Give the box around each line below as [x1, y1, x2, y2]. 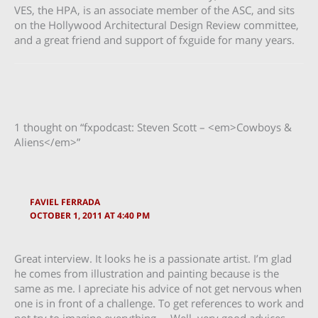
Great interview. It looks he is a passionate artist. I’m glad [14, 251, 292, 265]
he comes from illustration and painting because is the [14, 265, 279, 280]
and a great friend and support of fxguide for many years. [14, 33, 295, 47]
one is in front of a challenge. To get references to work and [14, 295, 304, 310]
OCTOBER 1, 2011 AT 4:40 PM [30, 209, 150, 221]
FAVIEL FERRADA [30, 195, 101, 207]
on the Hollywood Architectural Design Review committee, [14, 18, 299, 32]
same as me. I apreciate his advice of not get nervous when [14, 280, 302, 295]
